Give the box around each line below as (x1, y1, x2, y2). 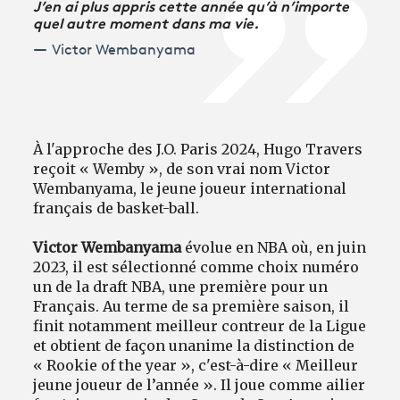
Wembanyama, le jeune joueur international (33, 179, 347, 198)
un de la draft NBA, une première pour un (33, 278, 329, 296)
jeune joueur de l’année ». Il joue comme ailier (33, 376, 366, 395)
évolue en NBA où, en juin (181, 238, 367, 257)
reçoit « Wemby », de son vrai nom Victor (33, 160, 331, 179)
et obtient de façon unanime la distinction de (33, 337, 355, 355)
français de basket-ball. (33, 199, 200, 218)
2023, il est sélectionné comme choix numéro (33, 258, 360, 277)
